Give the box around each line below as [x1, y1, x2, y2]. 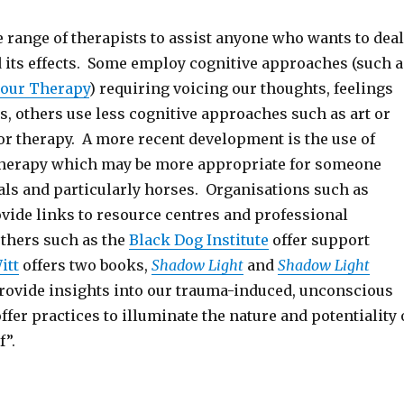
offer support [268, 231, 370, 249]
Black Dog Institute [128, 231, 269, 249]
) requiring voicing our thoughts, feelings [88, 79, 393, 97]
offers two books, [18, 256, 151, 274]
